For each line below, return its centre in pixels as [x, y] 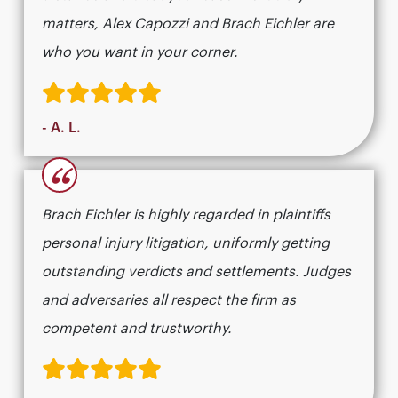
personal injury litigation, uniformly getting [186, 244]
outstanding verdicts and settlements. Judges [196, 272]
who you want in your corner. [140, 53]
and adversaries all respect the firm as [169, 301]
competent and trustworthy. [137, 329]
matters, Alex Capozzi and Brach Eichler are [188, 24]
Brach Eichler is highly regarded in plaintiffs [186, 215]
